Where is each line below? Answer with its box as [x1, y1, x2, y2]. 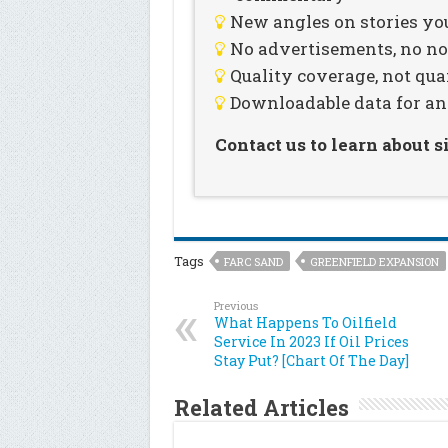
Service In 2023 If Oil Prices [213, 332, 409, 351]
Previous [213, 298, 258, 313]
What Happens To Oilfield [213, 313, 397, 332]
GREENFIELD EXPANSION [309, 254, 439, 269]
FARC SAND [223, 254, 283, 269]
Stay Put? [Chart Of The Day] [213, 351, 409, 370]
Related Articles [173, 393, 349, 422]
